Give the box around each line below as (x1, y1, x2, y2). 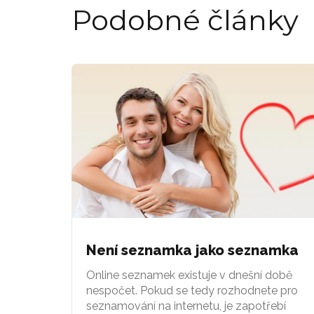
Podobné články (71, 2, 299, 37)
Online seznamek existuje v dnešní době (86, 268, 292, 282)
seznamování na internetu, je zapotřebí (86, 299, 286, 313)
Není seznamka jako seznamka (86, 241, 299, 259)
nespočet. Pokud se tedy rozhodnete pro (86, 283, 298, 297)
